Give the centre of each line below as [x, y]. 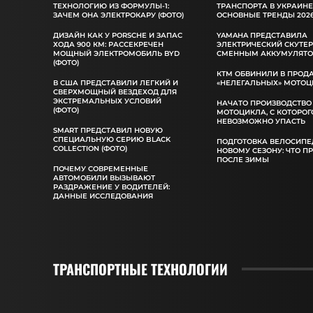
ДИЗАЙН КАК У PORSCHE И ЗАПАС [118, 35]
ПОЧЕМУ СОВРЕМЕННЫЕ [101, 168]
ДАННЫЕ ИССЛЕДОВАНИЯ [103, 196]
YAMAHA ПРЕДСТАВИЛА [262, 35]
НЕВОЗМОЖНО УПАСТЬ [261, 121]
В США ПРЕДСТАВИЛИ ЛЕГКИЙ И [116, 82]
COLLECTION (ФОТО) [90, 148]
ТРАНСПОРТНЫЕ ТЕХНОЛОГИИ [140, 269]
